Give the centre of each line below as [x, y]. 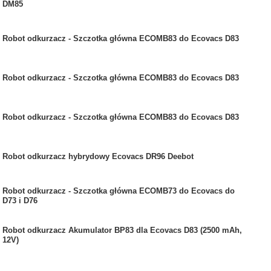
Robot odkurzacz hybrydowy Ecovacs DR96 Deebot [98, 156]
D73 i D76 [20, 200]
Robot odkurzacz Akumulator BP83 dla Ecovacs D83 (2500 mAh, [122, 230]
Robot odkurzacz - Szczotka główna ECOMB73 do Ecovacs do [119, 191]
